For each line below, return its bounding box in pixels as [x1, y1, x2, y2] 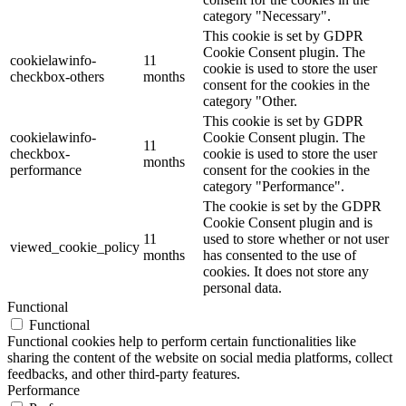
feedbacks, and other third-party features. [7, 366, 240, 382]
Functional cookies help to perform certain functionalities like [7, 333, 356, 350]
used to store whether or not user [203, 231, 389, 247]
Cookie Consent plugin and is [203, 215, 372, 231]
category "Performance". [203, 179, 344, 195]
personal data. [203, 280, 282, 296]
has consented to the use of [203, 247, 356, 264]
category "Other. [203, 93, 297, 110]
